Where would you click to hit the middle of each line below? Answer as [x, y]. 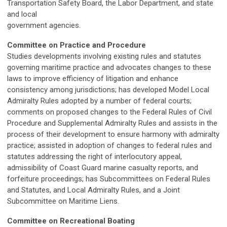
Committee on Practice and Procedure [77, 45]
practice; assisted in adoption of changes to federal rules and [109, 145]
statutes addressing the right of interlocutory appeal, [94, 157]
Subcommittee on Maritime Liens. [63, 201]
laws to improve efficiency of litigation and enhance [93, 79]
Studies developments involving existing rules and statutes [104, 56]
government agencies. [44, 25]
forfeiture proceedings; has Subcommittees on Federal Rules [109, 179]
